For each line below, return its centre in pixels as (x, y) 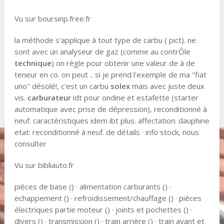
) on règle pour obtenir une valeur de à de (123, 63)
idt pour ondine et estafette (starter (134, 98)
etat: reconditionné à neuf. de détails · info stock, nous (106, 132)
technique (33, 63)
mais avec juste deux (167, 86)
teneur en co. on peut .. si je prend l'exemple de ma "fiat (110, 75)
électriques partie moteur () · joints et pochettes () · (103, 210)
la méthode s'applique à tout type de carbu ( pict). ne (105, 40)
